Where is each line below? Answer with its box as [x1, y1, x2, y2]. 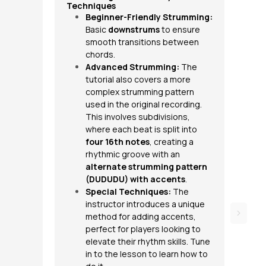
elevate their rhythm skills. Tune [85, 236, 210, 247]
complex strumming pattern [85, 86, 194, 97]
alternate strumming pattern [85, 161, 207, 172]
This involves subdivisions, [85, 111, 190, 122]
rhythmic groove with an [85, 148, 180, 160]
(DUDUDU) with [85, 173, 150, 185]
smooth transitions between [85, 36, 199, 47]
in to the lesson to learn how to [85, 248, 208, 259]
